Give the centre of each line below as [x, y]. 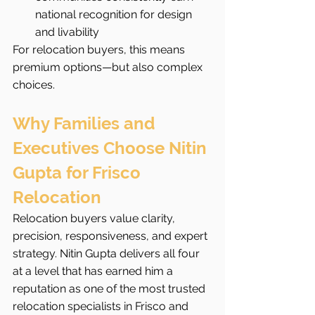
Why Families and [86, 124]
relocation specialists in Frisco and [102, 307]
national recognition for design [115, 15]
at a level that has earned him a [94, 271]
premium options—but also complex [109, 67]
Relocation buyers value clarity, [95, 219]
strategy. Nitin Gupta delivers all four [108, 254]
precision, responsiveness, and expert [111, 236]
